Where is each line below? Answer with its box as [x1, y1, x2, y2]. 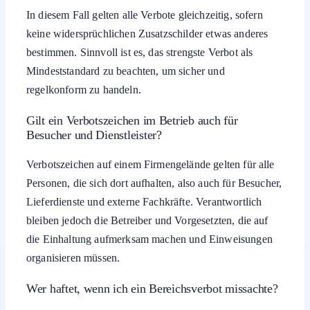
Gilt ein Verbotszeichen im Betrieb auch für [26, 113, 238, 128]
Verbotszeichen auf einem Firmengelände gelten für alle [26, 158, 275, 171]
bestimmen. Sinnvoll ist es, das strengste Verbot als [26, 46, 253, 59]
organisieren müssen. [26, 252, 120, 264]
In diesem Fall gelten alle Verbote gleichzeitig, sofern [26, 9, 263, 21]
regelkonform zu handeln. [26, 84, 141, 96]
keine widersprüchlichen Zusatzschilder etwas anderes [26, 28, 268, 40]
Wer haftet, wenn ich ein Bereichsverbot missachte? [26, 282, 278, 296]
